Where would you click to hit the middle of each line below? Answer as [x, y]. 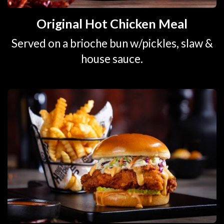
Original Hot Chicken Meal [112, 24]
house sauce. [112, 58]
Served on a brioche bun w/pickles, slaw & [112, 43]
